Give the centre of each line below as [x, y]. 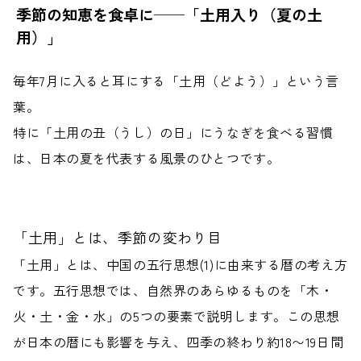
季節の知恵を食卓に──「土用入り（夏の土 [169, 14]
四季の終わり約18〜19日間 [265, 342]
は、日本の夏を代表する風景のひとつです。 [147, 158]
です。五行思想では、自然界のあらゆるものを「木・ [173, 290]
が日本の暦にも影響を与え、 [100, 342]
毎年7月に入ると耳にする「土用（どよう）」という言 [176, 81]
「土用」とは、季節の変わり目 [118, 237]
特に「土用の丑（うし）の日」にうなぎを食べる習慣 [173, 132]
